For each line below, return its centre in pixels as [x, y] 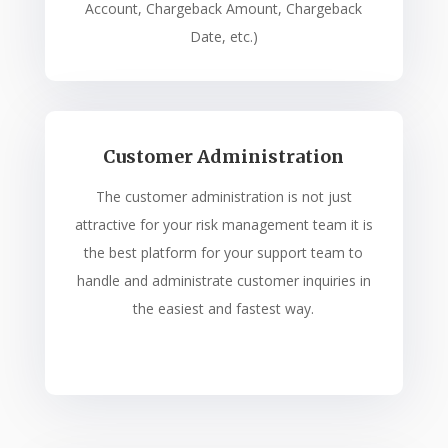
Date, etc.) [223, 36]
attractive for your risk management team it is [223, 224]
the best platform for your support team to [224, 252]
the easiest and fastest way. [224, 308]
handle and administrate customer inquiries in [223, 280]
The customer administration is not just [223, 196]
